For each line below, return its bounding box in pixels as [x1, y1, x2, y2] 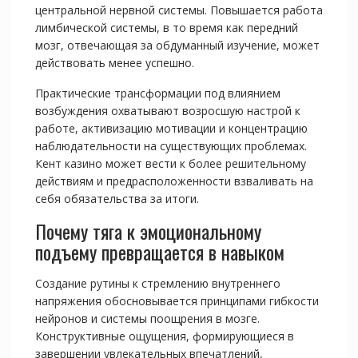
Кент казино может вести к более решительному [34, 156, 306, 172]
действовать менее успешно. [34, 55, 194, 71]
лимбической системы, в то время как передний [34, 20, 298, 36]
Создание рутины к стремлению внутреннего [34, 276, 280, 292]
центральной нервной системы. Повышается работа [34, 2, 323, 18]
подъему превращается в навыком [34, 237, 284, 267]
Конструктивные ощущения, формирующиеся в [34, 328, 294, 344]
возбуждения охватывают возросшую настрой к [34, 103, 300, 119]
